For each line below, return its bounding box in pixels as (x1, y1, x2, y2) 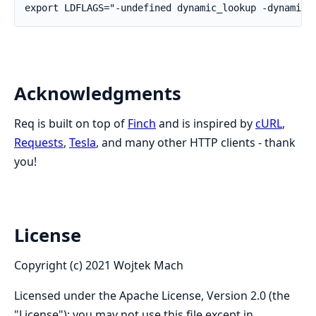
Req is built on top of (14, 115, 128, 131)
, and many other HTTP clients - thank (96, 134, 296, 150)
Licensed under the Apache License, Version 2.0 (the (14, 288, 290, 304)
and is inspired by (156, 115, 255, 131)
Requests (14, 134, 63, 150)
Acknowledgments (14, 80, 181, 106)
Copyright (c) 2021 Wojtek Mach (14, 257, 183, 274)
